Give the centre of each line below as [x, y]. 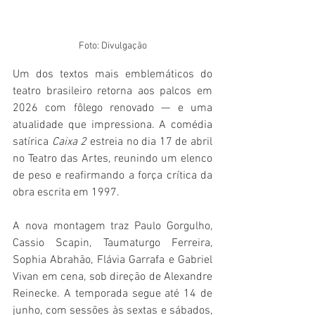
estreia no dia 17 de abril [149, 142]
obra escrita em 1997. [66, 193]
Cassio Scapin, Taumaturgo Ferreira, [112, 244]
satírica [32, 142]
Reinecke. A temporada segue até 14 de [112, 294]
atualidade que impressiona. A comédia [112, 126]
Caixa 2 [69, 142]
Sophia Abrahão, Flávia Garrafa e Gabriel [112, 261]
